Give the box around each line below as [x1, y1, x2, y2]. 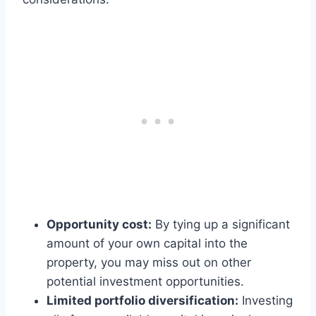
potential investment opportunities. [47, 274, 244, 289]
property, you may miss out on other [47, 255, 251, 270]
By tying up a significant [152, 217, 290, 232]
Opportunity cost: [47, 217, 152, 232]
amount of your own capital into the [47, 236, 248, 251]
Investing [238, 293, 293, 308]
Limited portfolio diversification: [47, 293, 238, 308]
